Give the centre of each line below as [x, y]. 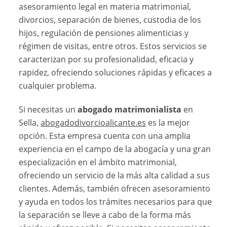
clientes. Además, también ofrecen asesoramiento [115, 188]
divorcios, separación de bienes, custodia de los [110, 20]
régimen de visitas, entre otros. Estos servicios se [113, 46]
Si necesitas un [48, 109]
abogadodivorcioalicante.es [93, 122]
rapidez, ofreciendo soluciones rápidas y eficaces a [116, 72]
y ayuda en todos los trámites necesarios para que [116, 201]
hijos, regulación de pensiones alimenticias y [104, 33]
